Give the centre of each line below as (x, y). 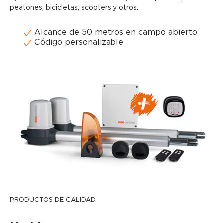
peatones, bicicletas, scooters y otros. (74, 8)
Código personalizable (78, 42)
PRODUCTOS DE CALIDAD (53, 200)
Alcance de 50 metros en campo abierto (114, 32)
